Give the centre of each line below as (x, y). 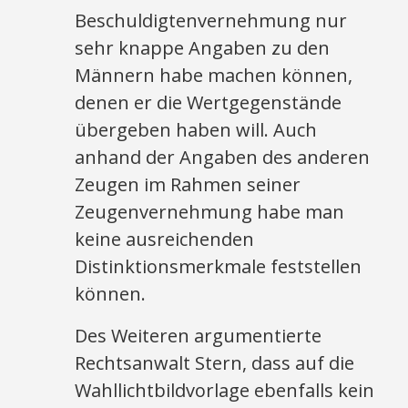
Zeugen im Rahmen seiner (188, 184)
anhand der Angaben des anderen (223, 157)
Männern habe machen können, (214, 75)
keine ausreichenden (165, 239)
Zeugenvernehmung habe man (210, 212)
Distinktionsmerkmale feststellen (219, 266)
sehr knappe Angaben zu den (203, 48)
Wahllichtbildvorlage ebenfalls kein (225, 390)
